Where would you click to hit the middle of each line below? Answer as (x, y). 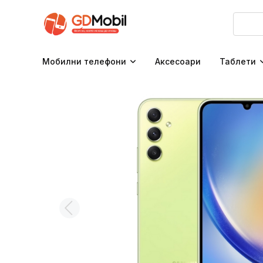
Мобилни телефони (84, 62)
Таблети (238, 62)
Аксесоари (178, 62)
